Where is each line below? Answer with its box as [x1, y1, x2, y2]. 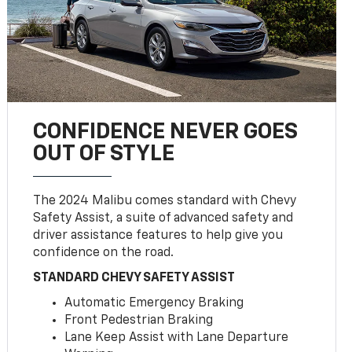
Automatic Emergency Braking [64, 296, 244, 310]
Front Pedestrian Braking [64, 313, 214, 327]
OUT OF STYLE [33, 142, 175, 165]
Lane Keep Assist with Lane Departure [64, 331, 289, 344]
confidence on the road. [33, 246, 174, 259]
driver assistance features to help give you [33, 229, 284, 242]
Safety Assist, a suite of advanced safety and [33, 211, 294, 225]
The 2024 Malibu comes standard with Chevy [33, 194, 297, 207]
